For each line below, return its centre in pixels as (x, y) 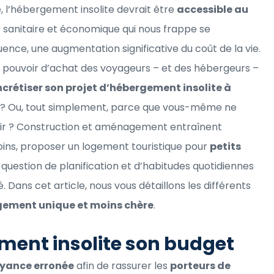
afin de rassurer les (122, 265)
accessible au (213, 9)
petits (225, 146)
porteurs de (200, 265)
